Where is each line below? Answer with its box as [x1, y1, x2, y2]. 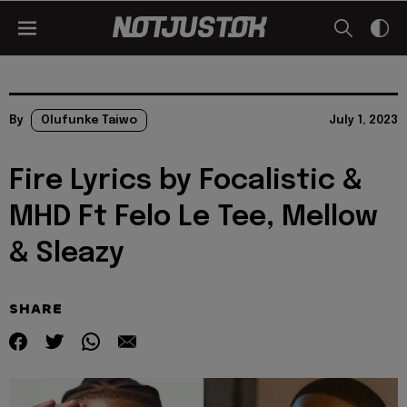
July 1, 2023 [329, 114, 398, 126]
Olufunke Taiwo [41, 114, 137, 126]
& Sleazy [9, 240, 124, 268]
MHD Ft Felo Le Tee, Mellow [9, 203, 378, 232]
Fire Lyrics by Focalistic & [9, 167, 362, 195]
